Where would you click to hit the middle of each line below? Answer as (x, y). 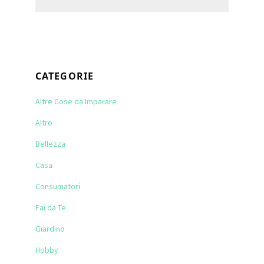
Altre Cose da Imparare (76, 102)
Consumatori (58, 187)
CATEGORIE (65, 76)
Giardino (50, 229)
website (49, 19)
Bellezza (50, 144)
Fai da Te (51, 208)
